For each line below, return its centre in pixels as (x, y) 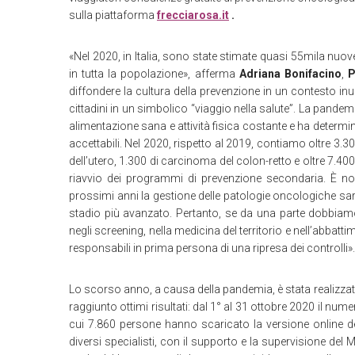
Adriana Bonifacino (290, 74)
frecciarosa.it (193, 15)
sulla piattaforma (113, 15)
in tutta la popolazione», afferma (154, 74)
